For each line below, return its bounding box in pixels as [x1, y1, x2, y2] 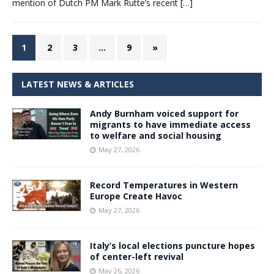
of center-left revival [90, 251, 183, 263]
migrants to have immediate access [90, 119, 251, 131]
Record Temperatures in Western [90, 179, 238, 191]
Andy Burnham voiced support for [90, 108, 239, 120]
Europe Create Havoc [90, 190, 182, 202]
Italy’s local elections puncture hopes [90, 240, 255, 252]
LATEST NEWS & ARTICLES [21, 78, 134, 91]
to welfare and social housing [90, 130, 221, 142]
